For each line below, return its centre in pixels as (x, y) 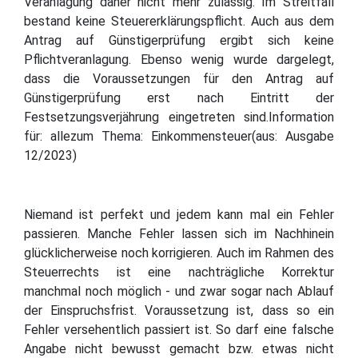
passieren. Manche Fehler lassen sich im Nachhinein (179, 233)
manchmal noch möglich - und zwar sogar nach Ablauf (179, 291)
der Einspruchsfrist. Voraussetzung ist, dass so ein (179, 310)
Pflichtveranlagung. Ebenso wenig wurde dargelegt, (179, 59)
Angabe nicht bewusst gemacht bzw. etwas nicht (179, 348)
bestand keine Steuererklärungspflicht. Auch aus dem (179, 21)
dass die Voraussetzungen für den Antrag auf (179, 78)
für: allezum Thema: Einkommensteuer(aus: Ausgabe (179, 136)
